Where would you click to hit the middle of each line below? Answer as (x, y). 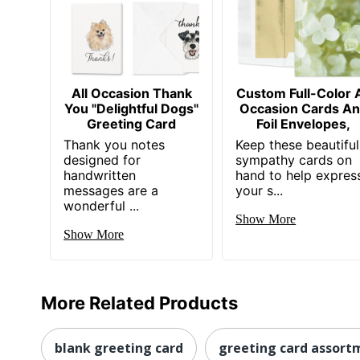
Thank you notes (115, 144)
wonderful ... (102, 205)
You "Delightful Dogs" (132, 108)
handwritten (100, 175)
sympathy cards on (294, 160)
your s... (260, 190)
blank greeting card (119, 348)
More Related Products (139, 303)
